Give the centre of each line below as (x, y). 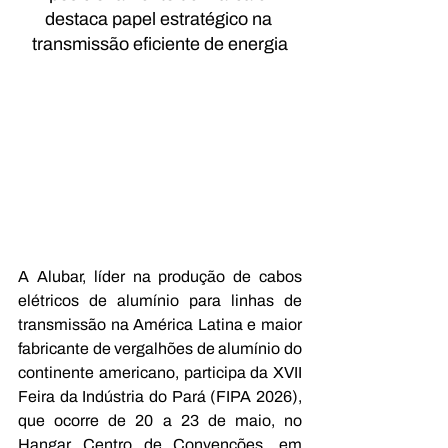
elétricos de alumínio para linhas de (160, 300)
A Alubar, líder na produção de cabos (160, 276)
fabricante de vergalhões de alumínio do (160, 348)
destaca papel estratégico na (160, 19)
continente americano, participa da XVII (160, 372)
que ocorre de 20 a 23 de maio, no (160, 420)
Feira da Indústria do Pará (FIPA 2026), (160, 396)
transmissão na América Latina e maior (160, 324)
